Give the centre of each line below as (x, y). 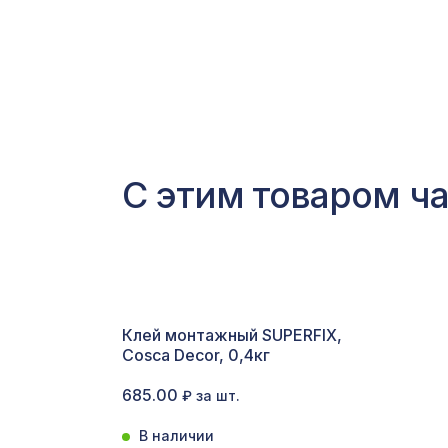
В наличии (176, 435)
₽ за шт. (211, 395)
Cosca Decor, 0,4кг (196, 355)
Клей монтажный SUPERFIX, (232, 335)
